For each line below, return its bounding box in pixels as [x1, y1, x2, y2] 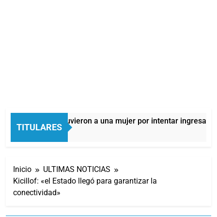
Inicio [13, 164, 31, 174]
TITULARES [16, 122, 62, 132]
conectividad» [13, 187, 61, 197]
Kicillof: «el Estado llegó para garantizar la [13, 176, 157, 186]
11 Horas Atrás [15, 128, 53, 137]
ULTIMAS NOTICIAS [43, 164, 110, 174]
